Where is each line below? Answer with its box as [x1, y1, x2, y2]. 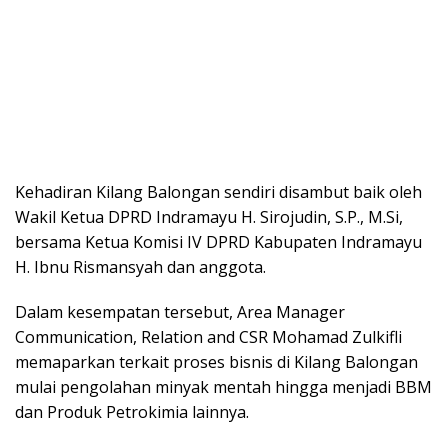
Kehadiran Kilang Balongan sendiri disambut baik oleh [15, 180, 422, 203]
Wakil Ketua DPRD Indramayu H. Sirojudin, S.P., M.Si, [15, 205, 403, 228]
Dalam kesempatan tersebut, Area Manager [15, 300, 345, 323]
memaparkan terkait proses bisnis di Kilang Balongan [15, 350, 418, 373]
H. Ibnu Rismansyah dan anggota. [15, 255, 266, 278]
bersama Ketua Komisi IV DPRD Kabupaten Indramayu [15, 230, 422, 253]
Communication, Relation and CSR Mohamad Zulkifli [15, 325, 402, 348]
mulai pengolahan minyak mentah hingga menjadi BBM [15, 375, 432, 398]
